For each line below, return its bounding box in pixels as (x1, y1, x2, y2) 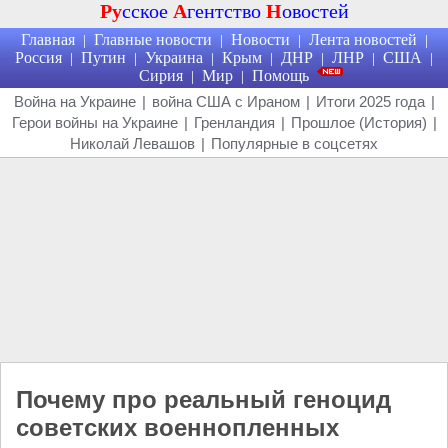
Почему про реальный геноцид (16, 386, 391, 413)
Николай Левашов (70, 135, 195, 152)
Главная (20, 31, 75, 48)
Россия (15, 49, 62, 66)
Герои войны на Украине (11, 114, 178, 131)
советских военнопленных (16, 414, 339, 441)
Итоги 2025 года (315, 93, 425, 110)
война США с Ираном (151, 93, 300, 110)
